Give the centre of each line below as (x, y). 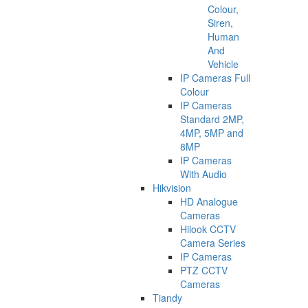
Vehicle (223, 64)
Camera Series (213, 242)
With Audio (203, 174)
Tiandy (167, 297)
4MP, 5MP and (212, 132)
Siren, (220, 22)
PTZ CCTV (204, 270)
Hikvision (172, 187)
